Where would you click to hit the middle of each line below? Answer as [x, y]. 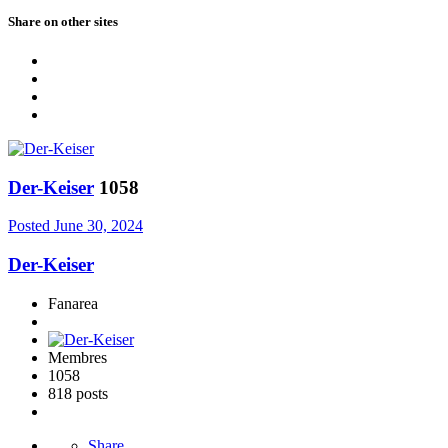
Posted [31, 226]
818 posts [78, 393]
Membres [77, 357]
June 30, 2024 [98, 226]
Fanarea [73, 303]
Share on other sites [63, 21]
